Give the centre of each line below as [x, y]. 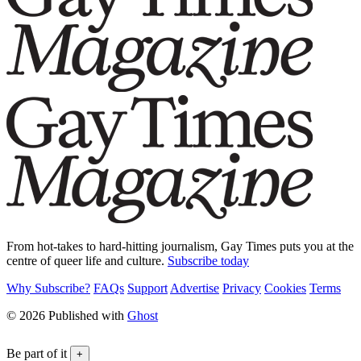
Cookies [285, 288]
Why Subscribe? [48, 288]
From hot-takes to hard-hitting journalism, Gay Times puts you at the [180, 247]
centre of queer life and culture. [87, 261]
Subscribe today [208, 261]
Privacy [242, 288]
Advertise [195, 288]
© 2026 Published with [67, 316]
